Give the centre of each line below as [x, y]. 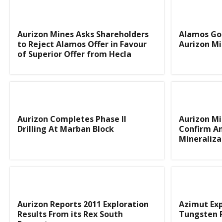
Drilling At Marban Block [66, 129]
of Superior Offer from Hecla [74, 54]
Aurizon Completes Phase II [72, 119]
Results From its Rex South [70, 214]
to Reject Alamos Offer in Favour [82, 44]
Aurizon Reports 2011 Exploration [83, 204]
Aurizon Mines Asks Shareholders [83, 34]
